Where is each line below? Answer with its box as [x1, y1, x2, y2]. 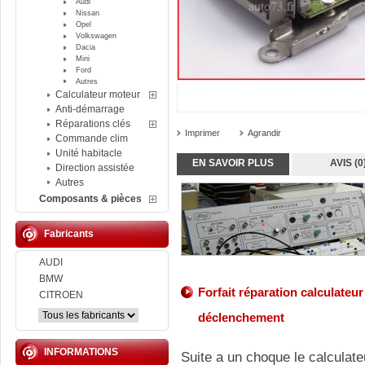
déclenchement [198, 310, 284, 324]
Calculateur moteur [55, 89, 140, 100]
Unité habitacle [55, 147, 122, 159]
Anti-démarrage [55, 103, 125, 115]
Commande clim [55, 133, 128, 144]
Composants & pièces [39, 193, 142, 204]
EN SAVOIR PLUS [192, 157, 274, 169]
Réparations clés [55, 118, 130, 130]
